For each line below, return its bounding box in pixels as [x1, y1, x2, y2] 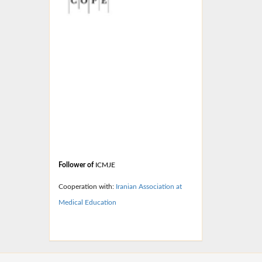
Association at [138, 183, 182, 190]
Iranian [115, 183, 137, 190]
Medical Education [58, 199, 116, 206]
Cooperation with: [58, 183, 116, 190]
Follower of [58, 161, 95, 168]
